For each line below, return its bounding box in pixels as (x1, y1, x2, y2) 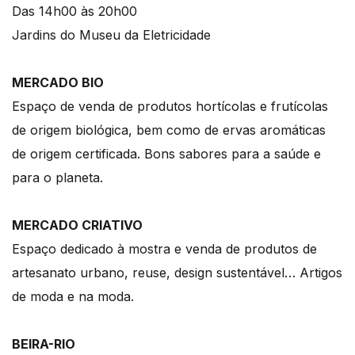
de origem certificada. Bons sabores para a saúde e (12, 146, 321, 162)
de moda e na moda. (12, 288, 134, 305)
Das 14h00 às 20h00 (12, 3, 137, 20)
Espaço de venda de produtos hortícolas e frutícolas (12, 98, 328, 115)
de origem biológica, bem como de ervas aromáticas (12, 122, 326, 139)
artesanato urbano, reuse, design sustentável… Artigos (12, 265, 342, 281)
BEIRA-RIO (12, 336, 75, 353)
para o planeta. (12, 170, 103, 186)
